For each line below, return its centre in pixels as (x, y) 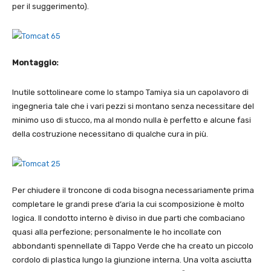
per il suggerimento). (51, 7)
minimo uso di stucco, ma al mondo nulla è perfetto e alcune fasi (132, 120)
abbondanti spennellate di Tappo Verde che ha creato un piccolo (133, 246)
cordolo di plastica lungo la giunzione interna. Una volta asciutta (132, 260)
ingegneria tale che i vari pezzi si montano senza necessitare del (133, 106)
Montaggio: (35, 63)
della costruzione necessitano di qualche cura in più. (110, 134)
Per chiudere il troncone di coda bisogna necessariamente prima (133, 191)
